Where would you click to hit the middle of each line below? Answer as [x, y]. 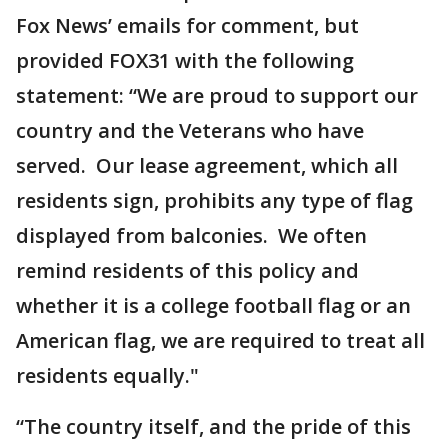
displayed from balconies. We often [191, 236]
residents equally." [107, 376]
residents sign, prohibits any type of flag [214, 201]
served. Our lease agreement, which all [207, 166]
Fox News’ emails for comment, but [187, 26]
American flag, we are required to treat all [220, 341]
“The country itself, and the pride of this [213, 427]
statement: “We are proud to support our [217, 96]
